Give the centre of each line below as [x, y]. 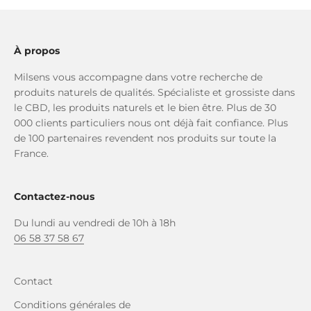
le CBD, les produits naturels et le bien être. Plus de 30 [145, 107]
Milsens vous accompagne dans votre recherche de [138, 77]
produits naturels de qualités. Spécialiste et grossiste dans [154, 92]
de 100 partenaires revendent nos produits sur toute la [145, 138]
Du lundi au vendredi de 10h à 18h [95, 222]
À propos [37, 50]
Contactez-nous [54, 196]
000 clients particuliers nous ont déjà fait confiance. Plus [151, 123]
